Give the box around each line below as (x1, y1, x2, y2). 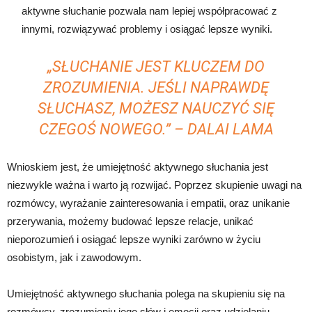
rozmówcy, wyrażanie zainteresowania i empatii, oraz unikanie (7, 196, 290, 209)
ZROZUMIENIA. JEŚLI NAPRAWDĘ (43, 78, 269, 96)
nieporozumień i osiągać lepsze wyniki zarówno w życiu (7, 233, 260, 245)
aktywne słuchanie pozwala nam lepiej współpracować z (22, 4, 277, 17)
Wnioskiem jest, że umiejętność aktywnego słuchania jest (7, 160, 268, 173)
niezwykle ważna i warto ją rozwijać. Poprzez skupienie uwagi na (7, 178, 302, 191)
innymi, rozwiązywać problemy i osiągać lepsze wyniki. (22, 22, 272, 35)
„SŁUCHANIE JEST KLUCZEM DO (47, 57, 265, 75)
